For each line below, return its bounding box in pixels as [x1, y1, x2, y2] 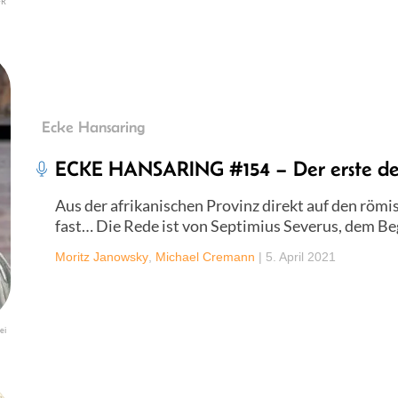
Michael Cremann [155, 249, 255, 264]
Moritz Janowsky [55, 249, 148, 264]
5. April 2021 [266, 249, 336, 264]
